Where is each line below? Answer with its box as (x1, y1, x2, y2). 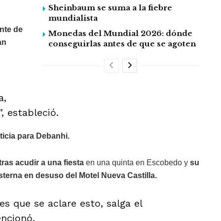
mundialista (48, 13, 98, 23)
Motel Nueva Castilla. (79, 171, 157, 180)
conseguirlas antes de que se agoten (48, 39, 196, 49)
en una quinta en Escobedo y (84, 158, 188, 167)
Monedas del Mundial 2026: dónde (48, 29, 192, 38)
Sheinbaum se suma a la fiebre (48, 3, 172, 13)
